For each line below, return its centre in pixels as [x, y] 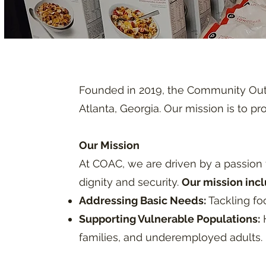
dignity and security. [130, 182]
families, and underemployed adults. [171, 237]
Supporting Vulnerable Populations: [170, 219]
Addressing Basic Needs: [142, 200]
